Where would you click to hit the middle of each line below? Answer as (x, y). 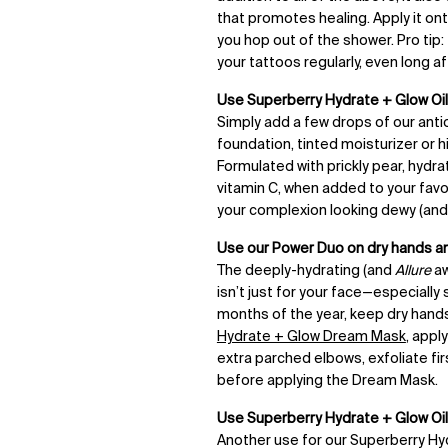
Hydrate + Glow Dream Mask (311, 337)
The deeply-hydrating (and (305, 271)
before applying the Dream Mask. (328, 381)
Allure (412, 271)
